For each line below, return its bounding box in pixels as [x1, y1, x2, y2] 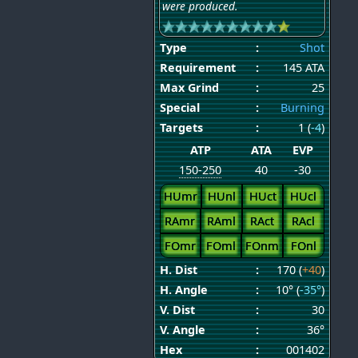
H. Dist [159, 261, 197, 277]
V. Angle [159, 321, 205, 337]
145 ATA [282, 59, 324, 75]
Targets [159, 119, 203, 135]
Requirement [159, 59, 236, 75]
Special [159, 99, 200, 115]
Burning [280, 99, 324, 115]
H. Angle [159, 281, 208, 297]
